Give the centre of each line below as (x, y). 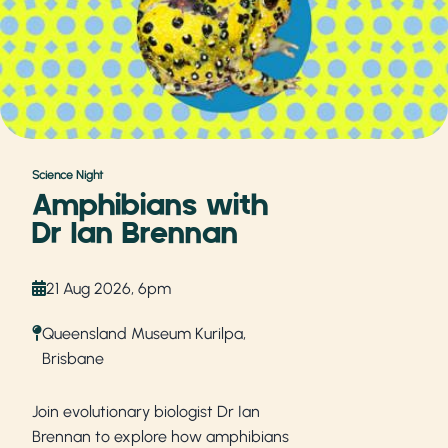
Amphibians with (150, 205)
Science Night (67, 174)
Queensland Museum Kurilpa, (144, 333)
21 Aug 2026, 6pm (108, 288)
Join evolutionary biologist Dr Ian (146, 411)
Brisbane (73, 358)
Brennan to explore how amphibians (160, 436)
